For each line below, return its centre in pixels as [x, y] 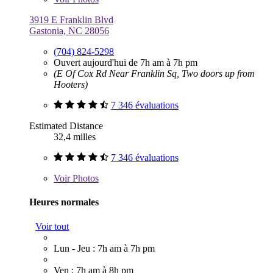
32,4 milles [75, 137]
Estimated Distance [66, 126]
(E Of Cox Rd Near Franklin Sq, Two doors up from [154, 74]
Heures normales [64, 202]
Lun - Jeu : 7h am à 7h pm [104, 248]
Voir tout [52, 226]
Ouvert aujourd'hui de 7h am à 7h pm [126, 63]
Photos [84, 179]
